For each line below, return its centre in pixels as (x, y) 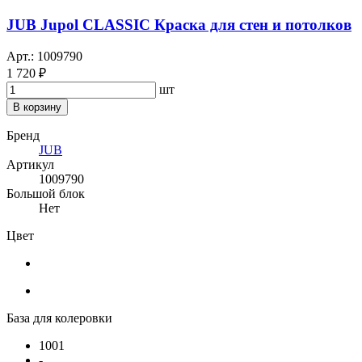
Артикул (30, 164)
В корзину (37, 107)
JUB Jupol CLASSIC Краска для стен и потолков (179, 24)
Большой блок (46, 193)
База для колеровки (59, 318)
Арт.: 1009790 (44, 56)
